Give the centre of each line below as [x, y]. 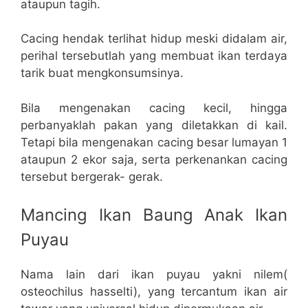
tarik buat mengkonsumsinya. [102, 73]
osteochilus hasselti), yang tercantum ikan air [154, 292]
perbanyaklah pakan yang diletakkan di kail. [154, 125]
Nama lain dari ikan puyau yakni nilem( [154, 275]
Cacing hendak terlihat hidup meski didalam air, [154, 39]
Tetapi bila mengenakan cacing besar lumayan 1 [154, 142]
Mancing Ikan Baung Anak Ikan [154, 215]
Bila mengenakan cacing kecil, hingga [154, 108]
